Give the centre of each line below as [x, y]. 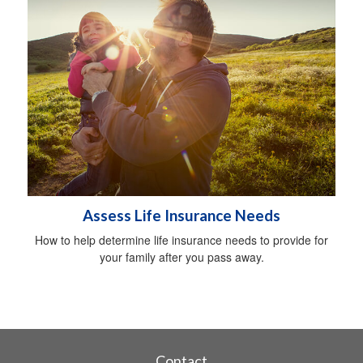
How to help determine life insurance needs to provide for [181, 239]
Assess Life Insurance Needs [181, 215]
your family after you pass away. [181, 256]
